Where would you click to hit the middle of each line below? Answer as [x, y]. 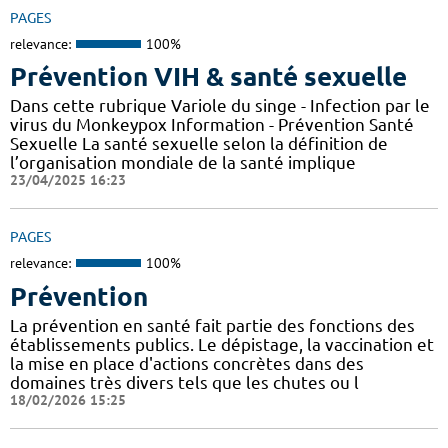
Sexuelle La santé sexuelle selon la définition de [199, 144]
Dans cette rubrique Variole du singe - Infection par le [220, 106]
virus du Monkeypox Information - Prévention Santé [212, 125]
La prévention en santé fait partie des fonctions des [212, 325]
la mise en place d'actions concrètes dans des [187, 363]
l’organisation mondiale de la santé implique [183, 163]
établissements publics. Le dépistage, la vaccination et [222, 344]
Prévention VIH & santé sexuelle [208, 77]
